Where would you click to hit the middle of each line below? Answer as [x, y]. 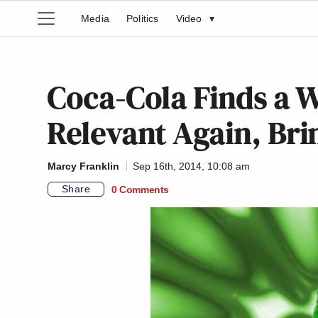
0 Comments [140, 189]
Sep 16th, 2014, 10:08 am [191, 166]
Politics [143, 18]
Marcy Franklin [83, 166]
